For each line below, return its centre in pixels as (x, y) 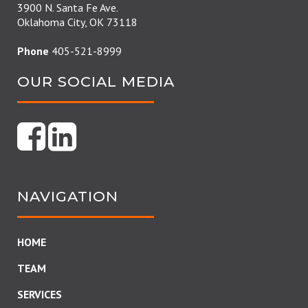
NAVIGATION (68, 196)
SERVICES (40, 294)
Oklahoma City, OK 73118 (77, 22)
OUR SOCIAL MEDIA (96, 81)
